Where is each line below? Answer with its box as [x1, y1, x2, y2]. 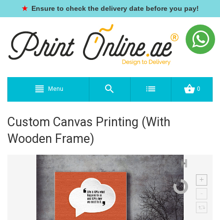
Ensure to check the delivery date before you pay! [29, 4, 199, 12]
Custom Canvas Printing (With [7, 115, 170, 129]
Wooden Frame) [7, 132, 94, 146]
